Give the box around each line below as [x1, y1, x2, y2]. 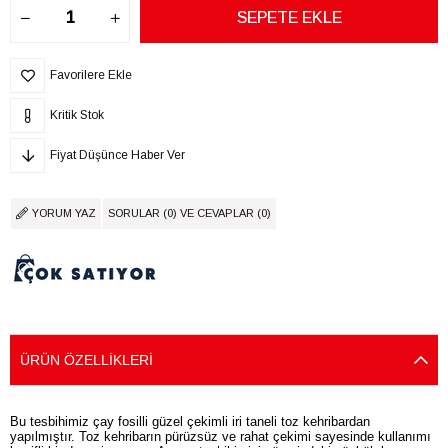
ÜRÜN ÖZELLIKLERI [20, 351, 153, 368]
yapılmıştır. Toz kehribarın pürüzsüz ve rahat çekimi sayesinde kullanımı [10, 428, 431, 444]
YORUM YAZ [32, 206, 96, 219]
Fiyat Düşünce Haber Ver [50, 147, 185, 162]
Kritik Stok [50, 107, 104, 122]
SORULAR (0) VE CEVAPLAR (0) [108, 206, 271, 219]
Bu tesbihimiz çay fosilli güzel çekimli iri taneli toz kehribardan [10, 413, 370, 429]
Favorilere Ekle [50, 67, 132, 82]
